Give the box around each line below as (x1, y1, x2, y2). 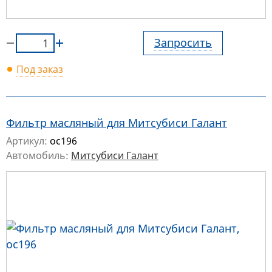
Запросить (154, 35, 212, 50)
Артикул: (6, 134, 50, 148)
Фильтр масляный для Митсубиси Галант (6, 115, 227, 131)
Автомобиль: (6, 149, 71, 163)
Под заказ (16, 63, 63, 76)
